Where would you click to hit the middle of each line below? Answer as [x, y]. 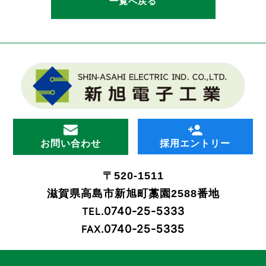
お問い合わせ [71, 144]
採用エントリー [195, 144]
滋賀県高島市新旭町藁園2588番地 [133, 193]
